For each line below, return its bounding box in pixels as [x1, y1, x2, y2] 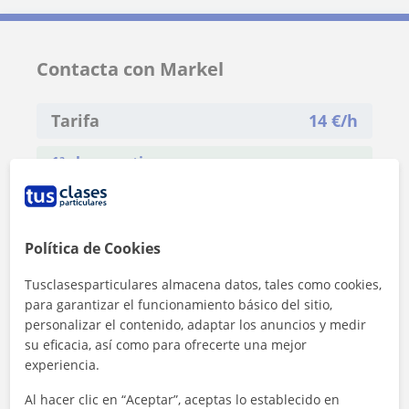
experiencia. [25, 355, 100, 373]
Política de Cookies [25, 237, 162, 258]
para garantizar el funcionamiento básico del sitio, [25, 295, 333, 313]
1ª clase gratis [51, 152, 151, 173]
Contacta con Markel [37, 56, 224, 81]
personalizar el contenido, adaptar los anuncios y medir [25, 315, 367, 333]
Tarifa [51, 109, 100, 131]
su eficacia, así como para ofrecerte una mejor [25, 335, 308, 353]
